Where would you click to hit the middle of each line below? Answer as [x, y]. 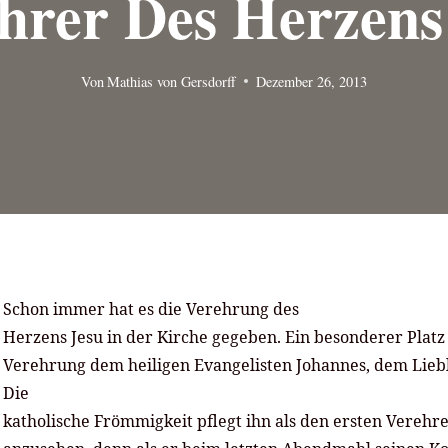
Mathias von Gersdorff [172, 81]
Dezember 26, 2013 [312, 81]
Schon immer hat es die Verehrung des [151, 309]
